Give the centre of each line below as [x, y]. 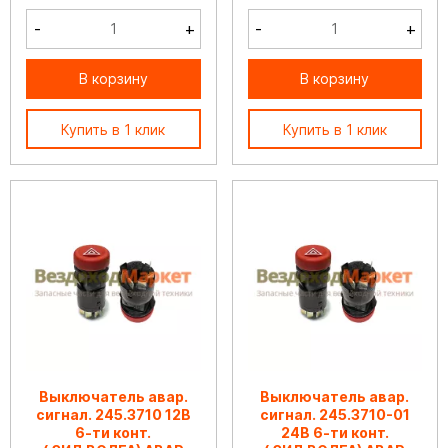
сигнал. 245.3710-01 [334, 414]
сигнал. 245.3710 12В [113, 414]
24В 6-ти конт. [334, 432]
